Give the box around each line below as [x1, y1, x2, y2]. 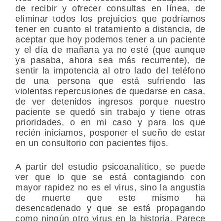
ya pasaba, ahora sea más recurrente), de [15, 55, 206, 65]
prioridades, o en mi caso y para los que [15, 117, 206, 127]
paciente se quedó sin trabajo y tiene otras [15, 107, 206, 117]
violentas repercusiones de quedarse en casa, [15, 86, 206, 96]
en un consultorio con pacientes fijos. [15, 138, 169, 148]
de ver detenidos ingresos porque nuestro [15, 96, 206, 107]
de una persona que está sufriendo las [15, 75, 206, 86]
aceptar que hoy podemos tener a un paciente [15, 34, 206, 44]
